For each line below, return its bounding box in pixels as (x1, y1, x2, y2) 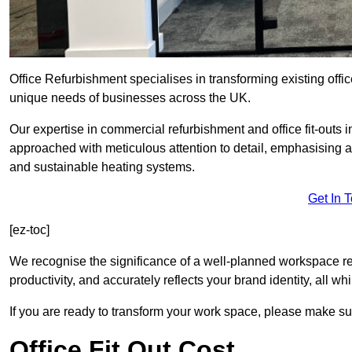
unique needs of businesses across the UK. (9, 91, 251, 105)
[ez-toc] (9, 223, 49, 237)
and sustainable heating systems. (9, 160, 195, 174)
